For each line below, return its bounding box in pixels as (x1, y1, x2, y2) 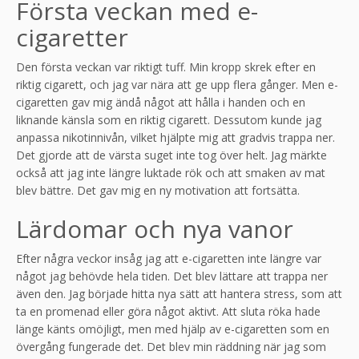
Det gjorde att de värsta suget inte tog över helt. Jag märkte (16, 147, 327, 163)
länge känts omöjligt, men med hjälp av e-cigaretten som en (16, 321, 329, 337)
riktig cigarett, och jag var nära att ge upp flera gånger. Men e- (16, 76, 338, 92)
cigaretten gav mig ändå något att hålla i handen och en (16, 94, 305, 110)
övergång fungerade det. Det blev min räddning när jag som (16, 338, 326, 354)
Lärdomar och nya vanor (16, 212, 293, 245)
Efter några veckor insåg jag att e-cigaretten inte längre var (16, 250, 321, 266)
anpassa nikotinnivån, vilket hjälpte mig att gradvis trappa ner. (16, 129, 335, 145)
